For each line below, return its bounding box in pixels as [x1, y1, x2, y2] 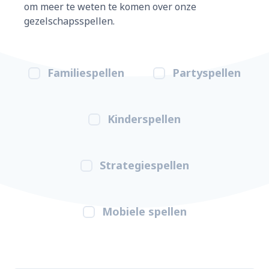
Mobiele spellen [101, 204, 187, 219]
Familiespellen [47, 65, 124, 80]
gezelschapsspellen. [24, 14, 115, 28]
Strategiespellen [99, 158, 189, 172]
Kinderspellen [107, 112, 181, 126]
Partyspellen [172, 65, 241, 80]
